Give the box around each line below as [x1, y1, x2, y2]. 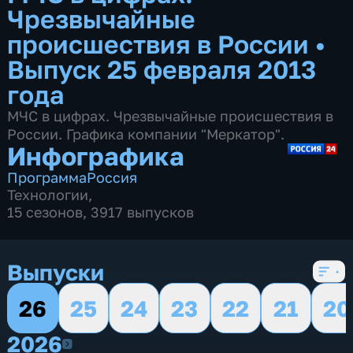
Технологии [7, 185, 89, 203]
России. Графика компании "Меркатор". [7, 124, 285, 143]
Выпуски [7, 258, 105, 285]
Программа [7, 168, 87, 186]
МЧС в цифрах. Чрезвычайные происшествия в [7, 106, 334, 124]
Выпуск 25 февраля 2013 [7, 53, 317, 84]
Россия [87, 168, 138, 186]
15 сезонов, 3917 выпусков [7, 203, 195, 221]
